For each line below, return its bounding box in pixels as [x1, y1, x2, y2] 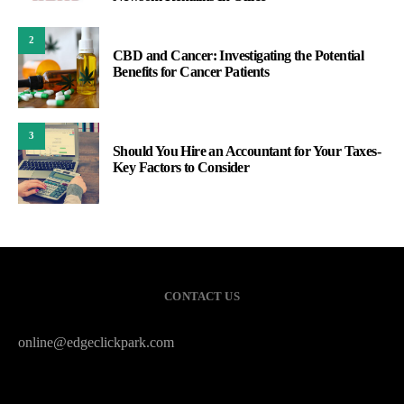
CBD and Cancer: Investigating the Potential [113, 47, 364, 63]
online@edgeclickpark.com [18, 334, 174, 350]
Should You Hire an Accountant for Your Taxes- [113, 142, 381, 159]
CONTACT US [164, 289, 240, 303]
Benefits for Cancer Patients [113, 63, 270, 79]
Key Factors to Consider [113, 159, 250, 175]
